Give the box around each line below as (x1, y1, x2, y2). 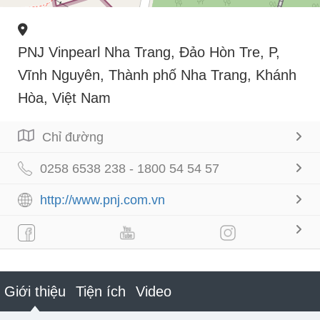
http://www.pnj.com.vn (40, 192, 165, 207)
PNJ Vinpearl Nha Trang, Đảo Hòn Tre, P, (18, 44, 280, 60)
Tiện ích (76, 283, 126, 299)
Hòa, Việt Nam (18, 89, 111, 106)
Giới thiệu (4, 283, 66, 299)
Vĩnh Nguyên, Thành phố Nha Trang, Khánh (18, 66, 296, 83)
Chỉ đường (42, 129, 104, 144)
